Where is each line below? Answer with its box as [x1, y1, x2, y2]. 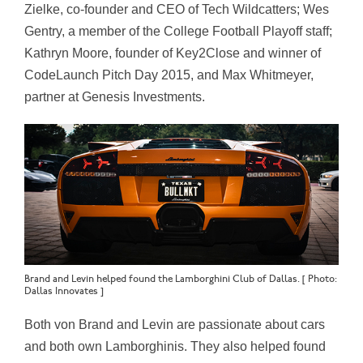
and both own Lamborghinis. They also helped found [24, 340, 326, 354]
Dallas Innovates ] [24, 285, 104, 298]
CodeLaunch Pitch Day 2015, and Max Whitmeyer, [24, 67, 314, 82]
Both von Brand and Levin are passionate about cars [24, 318, 325, 332]
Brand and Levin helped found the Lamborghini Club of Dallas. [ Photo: [24, 273, 337, 286]
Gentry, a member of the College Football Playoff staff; [24, 23, 332, 38]
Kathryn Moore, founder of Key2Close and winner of [24, 45, 321, 60]
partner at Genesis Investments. [24, 89, 205, 104]
